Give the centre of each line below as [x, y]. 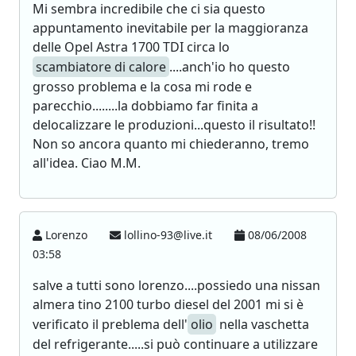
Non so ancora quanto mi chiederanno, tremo [171, 144]
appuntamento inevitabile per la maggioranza [170, 28]
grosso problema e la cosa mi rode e [142, 87]
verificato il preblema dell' [110, 324]
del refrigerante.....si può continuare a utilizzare [175, 344]
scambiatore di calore [101, 67]
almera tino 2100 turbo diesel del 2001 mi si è [168, 304]
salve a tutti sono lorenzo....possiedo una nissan [176, 285]
